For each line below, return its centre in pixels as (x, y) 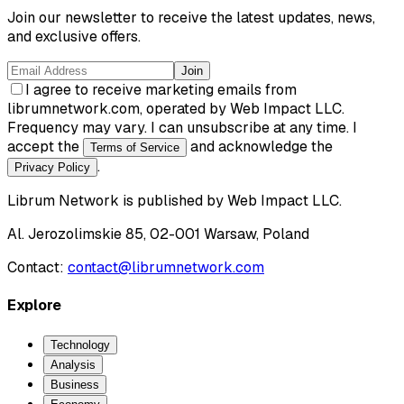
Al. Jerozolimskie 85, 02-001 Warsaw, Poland (158, 234)
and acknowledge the (260, 146)
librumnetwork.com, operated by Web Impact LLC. (176, 108)
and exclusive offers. (74, 36)
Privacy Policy (52, 167)
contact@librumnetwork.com (166, 267)
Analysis (73, 364)
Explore (34, 306)
